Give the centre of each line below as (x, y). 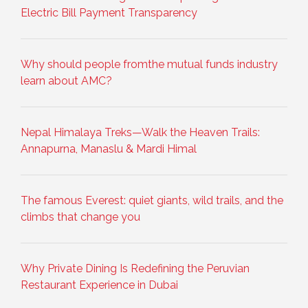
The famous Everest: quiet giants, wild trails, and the (152, 200)
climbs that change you (80, 217)
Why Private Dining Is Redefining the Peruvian (135, 268)
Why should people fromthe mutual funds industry (149, 64)
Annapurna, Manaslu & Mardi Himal (109, 148)
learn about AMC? (66, 80)
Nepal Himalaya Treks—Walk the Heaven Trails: (140, 132)
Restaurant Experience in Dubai (99, 285)
